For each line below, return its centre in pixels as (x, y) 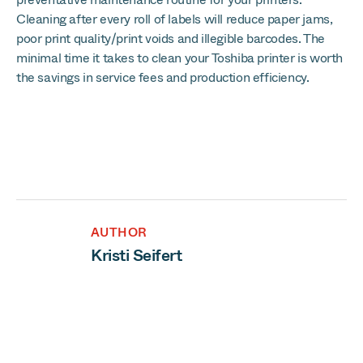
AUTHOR (119, 233)
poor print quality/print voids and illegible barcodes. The (171, 38)
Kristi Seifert (136, 256)
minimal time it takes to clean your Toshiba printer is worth (180, 58)
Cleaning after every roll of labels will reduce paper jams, (175, 19)
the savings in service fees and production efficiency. (163, 77)
